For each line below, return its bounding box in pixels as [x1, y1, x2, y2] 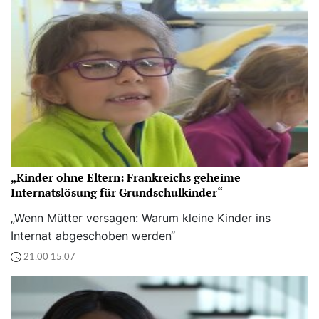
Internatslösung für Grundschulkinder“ [11, 184, 223, 201]
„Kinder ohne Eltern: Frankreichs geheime [11, 169, 241, 186]
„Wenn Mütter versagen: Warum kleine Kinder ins [11, 211, 271, 226]
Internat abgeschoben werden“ [11, 229, 175, 244]
